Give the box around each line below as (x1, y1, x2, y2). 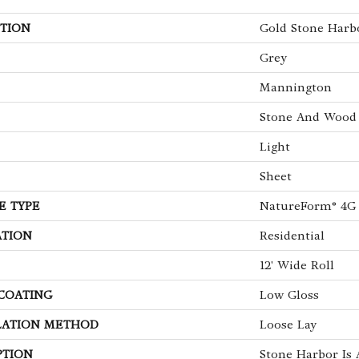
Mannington (260, 79, 332, 95)
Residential (260, 228, 325, 243)
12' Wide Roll (260, 257, 334, 272)
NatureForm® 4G (260, 198, 356, 213)
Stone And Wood (260, 109, 357, 124)
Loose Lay (260, 317, 317, 332)
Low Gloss (260, 287, 319, 302)
